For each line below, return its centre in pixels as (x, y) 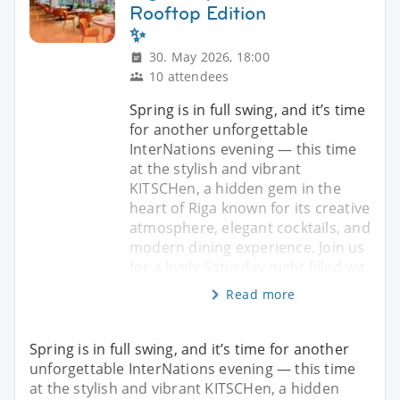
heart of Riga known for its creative (250, 208)
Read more (261, 294)
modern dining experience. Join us (247, 247)
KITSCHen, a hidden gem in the (235, 188)
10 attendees (189, 76)
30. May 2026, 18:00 (209, 56)
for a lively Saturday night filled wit (248, 267)
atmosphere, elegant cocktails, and (250, 227)
